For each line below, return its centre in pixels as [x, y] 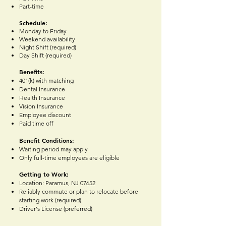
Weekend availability [47, 39]
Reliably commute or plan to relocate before [79, 192]
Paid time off [36, 124]
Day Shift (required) [45, 55]
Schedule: [33, 23]
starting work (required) [50, 200]
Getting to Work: [44, 174]
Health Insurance [42, 98]
